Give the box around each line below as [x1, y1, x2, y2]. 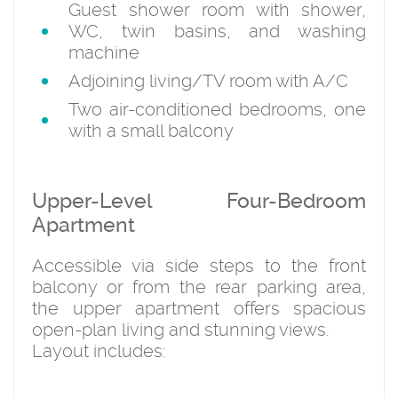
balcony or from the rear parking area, [32, 275, 366, 298]
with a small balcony [68, 119, 234, 141]
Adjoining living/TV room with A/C [68, 69, 348, 92]
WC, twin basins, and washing [68, 20, 366, 42]
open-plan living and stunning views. [32, 318, 330, 340]
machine [68, 41, 139, 63]
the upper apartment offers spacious [32, 297, 366, 319]
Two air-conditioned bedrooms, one [68, 98, 366, 120]
